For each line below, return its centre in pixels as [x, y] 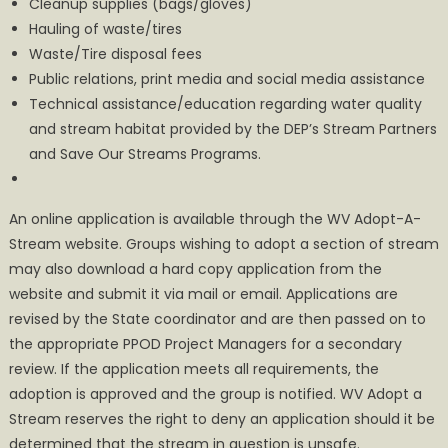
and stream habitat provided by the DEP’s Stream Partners [232, 129]
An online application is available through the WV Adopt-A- [214, 219]
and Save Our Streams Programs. [144, 154]
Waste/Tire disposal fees [115, 54]
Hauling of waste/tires [105, 29]
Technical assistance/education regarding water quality [225, 104]
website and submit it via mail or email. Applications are [203, 294]
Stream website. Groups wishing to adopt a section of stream [223, 244]
